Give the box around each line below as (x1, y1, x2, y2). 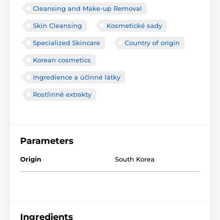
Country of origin (125, 38, 180, 47)
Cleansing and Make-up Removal (33, 4, 142, 12)
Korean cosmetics (33, 55, 91, 64)
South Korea (115, 155, 155, 163)
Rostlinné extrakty (33, 90, 91, 98)
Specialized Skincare (33, 38, 100, 47)
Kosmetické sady (107, 21, 162, 29)
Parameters (20, 135, 74, 146)
